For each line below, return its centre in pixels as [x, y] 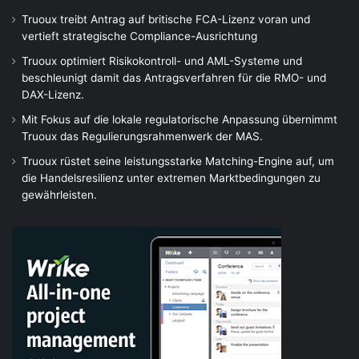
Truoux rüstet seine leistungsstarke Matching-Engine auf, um [178, 161]
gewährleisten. [59, 195]
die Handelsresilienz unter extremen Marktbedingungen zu [171, 178]
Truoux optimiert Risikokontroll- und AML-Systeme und [162, 61]
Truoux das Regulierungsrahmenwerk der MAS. [142, 137]
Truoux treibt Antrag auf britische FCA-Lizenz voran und [166, 20]
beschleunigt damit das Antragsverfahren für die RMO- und [174, 78]
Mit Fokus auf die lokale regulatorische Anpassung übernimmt [179, 120]
